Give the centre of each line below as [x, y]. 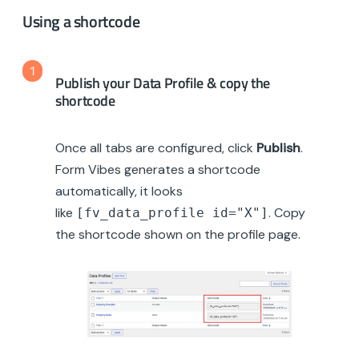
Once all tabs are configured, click [156, 147]
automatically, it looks [119, 191]
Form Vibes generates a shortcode [158, 169]
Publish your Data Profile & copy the [163, 83]
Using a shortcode [81, 21]
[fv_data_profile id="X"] [172, 212]
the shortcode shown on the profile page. [178, 234]
